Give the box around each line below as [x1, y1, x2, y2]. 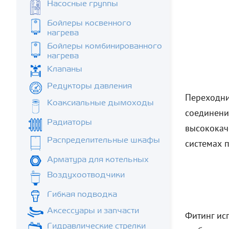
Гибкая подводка [47, 190, 117, 198]
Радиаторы [47, 118, 92, 126]
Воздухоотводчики [47, 170, 125, 179]
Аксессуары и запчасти [47, 206, 139, 215]
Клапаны [47, 64, 82, 73]
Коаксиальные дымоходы [47, 98, 154, 107]
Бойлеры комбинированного [47, 41, 162, 50]
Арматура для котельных [47, 155, 149, 164]
